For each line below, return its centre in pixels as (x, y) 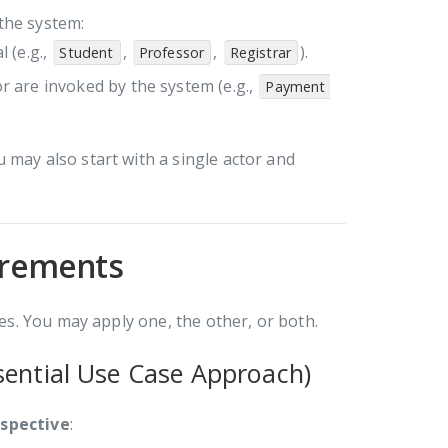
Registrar (260, 52)
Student (86, 52)
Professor (171, 52)
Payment (297, 86)
